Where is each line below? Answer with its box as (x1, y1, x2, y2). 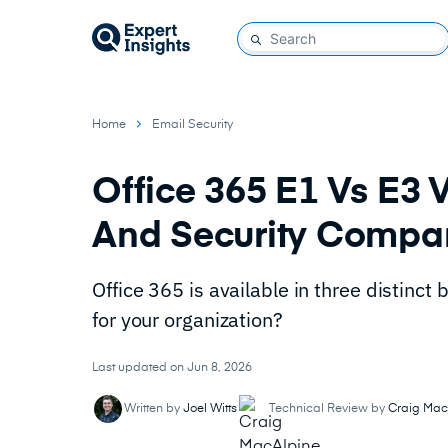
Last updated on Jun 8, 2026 (92, 362, 252, 374)
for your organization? (92, 306, 283, 333)
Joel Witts (183, 403, 237, 415)
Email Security (152, 119, 233, 131)
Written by (124, 403, 183, 415)
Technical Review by (269, 403, 388, 415)
